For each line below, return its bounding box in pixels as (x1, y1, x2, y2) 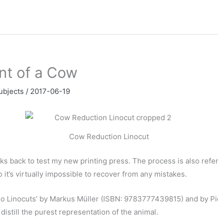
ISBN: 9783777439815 (103, 194, 181, 203)
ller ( (88, 194, 103, 203)
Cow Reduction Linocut (69, 132, 149, 142)
